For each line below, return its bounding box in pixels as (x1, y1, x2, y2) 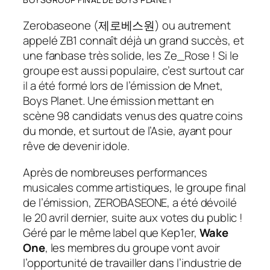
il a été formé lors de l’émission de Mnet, (23, 78, 223, 94)
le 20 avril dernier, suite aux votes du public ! (23, 209, 243, 225)
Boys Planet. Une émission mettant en (23, 93, 215, 109)
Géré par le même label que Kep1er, (23, 224, 199, 240)
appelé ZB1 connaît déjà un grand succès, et (23, 33, 244, 49)
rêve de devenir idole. (23, 138, 130, 154)
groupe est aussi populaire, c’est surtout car (23, 63, 244, 79)
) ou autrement (155, 17, 231, 34)
